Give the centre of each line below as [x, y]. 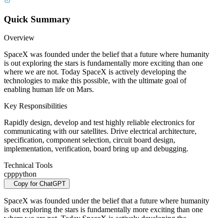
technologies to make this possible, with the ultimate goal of [95, 81]
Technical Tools [28, 165]
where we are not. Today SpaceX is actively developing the [95, 72]
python [26, 174]
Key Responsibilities [36, 106]
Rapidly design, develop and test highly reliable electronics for [99, 123]
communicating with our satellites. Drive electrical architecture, [100, 131]
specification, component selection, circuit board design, [90, 140]
